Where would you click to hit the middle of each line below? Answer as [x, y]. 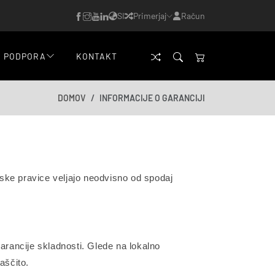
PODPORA [25, 56]
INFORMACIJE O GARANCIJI [152, 98]
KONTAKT [97, 56]
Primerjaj [150, 16]
